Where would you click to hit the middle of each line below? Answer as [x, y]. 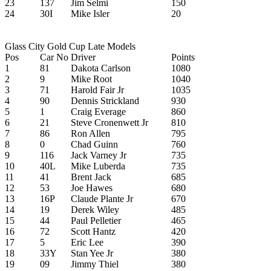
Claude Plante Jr [102, 198]
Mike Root [91, 79]
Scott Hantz [93, 231]
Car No [54, 57]
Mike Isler [90, 13]
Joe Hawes [92, 188]
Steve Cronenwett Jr [109, 122]
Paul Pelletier [96, 220]
